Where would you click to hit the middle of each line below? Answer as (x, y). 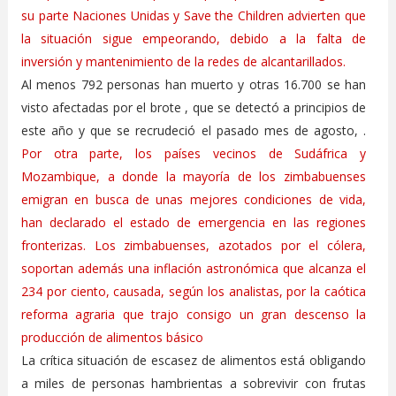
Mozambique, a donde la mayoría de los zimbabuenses (194, 176)
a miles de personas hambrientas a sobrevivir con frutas (194, 383)
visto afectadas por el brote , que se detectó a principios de (194, 107)
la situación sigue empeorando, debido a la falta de (194, 38)
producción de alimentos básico (112, 337)
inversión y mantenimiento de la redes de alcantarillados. (183, 61)
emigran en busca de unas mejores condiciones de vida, (194, 199)
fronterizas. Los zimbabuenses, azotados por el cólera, (194, 245)
